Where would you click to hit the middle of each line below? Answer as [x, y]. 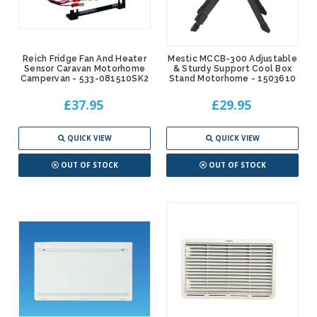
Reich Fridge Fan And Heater [85, 58]
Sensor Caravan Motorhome [85, 68]
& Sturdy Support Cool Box [232, 68]
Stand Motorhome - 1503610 [232, 78]
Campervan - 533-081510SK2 [85, 78]
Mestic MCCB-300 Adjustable [232, 58]
